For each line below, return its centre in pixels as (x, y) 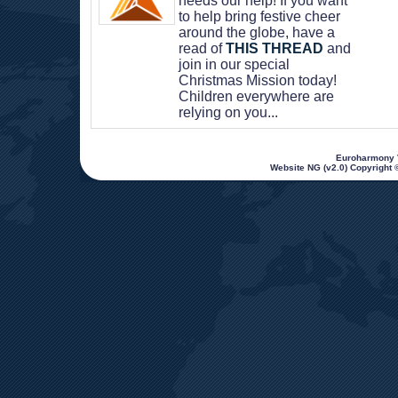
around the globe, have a (257, 32)
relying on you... (228, 112)
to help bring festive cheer (259, 16)
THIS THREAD (275, 48)
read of (202, 48)
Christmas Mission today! (258, 80)
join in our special (234, 64)
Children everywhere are (256, 96)
